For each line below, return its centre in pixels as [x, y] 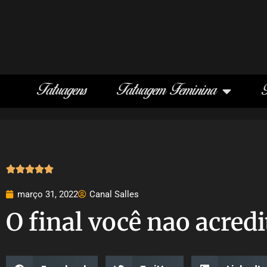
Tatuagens [62, 91]
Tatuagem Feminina [167, 91]
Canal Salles [114, 194]
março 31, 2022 [48, 194]
